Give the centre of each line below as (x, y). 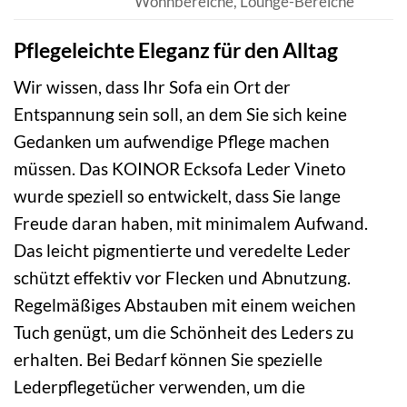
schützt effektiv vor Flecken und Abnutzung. (182, 278)
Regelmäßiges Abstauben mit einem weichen (185, 305)
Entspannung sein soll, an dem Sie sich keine (180, 114)
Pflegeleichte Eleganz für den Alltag (176, 50)
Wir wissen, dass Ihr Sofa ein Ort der (152, 87)
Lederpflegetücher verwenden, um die (159, 387)
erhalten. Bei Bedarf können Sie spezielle (168, 360)
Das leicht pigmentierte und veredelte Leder (182, 251)
